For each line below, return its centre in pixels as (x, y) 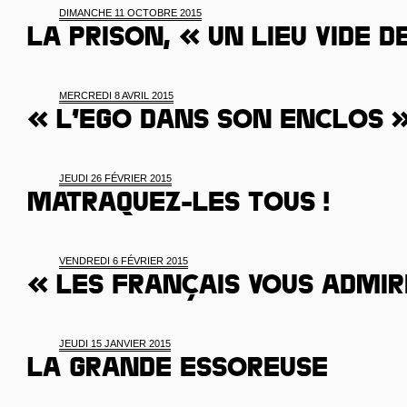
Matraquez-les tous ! (178, 205)
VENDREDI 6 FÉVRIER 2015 (124, 261)
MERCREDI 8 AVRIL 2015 (116, 95)
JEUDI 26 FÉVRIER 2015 (115, 178)
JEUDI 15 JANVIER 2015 (115, 343)
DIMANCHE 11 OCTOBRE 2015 (130, 13)
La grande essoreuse (178, 371)
